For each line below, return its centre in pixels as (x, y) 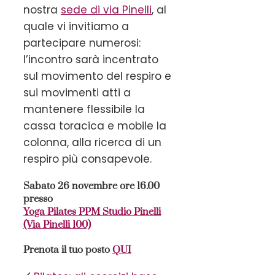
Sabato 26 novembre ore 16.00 (91, 186)
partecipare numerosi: (82, 43)
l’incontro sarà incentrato (91, 59)
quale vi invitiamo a (76, 26)
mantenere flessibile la (84, 109)
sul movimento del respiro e (97, 76)
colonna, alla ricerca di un (92, 142)
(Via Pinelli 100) (57, 224)
